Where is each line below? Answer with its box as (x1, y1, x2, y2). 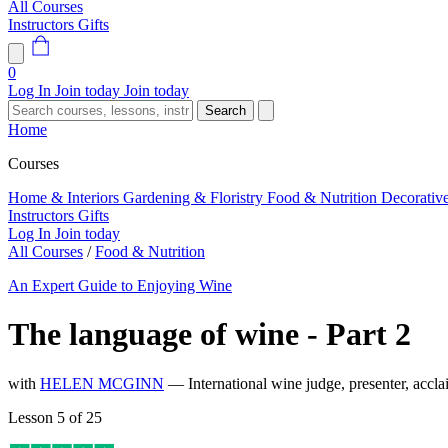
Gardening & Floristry (123, 189, 267, 206)
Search (205, 103, 246, 118)
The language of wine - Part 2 (8, 316, 411, 353)
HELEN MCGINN (40, 374, 164, 392)
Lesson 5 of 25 (8, 408, 102, 426)
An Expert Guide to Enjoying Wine (8, 277, 232, 294)
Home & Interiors (8, 189, 123, 206)
